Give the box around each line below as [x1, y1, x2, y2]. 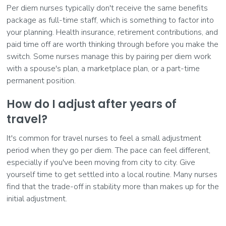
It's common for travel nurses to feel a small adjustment [7, 133, 202, 144]
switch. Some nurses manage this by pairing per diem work [7, 51, 212, 63]
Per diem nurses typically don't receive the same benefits [7, 3, 208, 14]
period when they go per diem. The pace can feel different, [7, 145, 211, 156]
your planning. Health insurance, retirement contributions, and [7, 27, 218, 38]
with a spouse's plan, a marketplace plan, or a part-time [7, 63, 200, 75]
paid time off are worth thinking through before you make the [7, 39, 219, 50]
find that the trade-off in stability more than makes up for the [7, 181, 219, 193]
